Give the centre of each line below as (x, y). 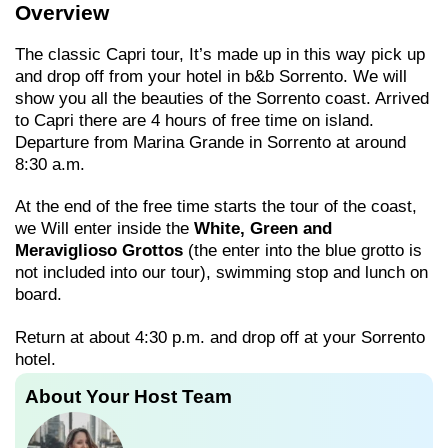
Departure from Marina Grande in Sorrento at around (210, 142)
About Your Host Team (128, 396)
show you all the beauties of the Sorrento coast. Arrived (222, 98)
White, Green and (263, 229)
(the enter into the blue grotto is (305, 251)
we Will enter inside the (104, 229)
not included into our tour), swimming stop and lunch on (221, 273)
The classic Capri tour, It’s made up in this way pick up (220, 54)
